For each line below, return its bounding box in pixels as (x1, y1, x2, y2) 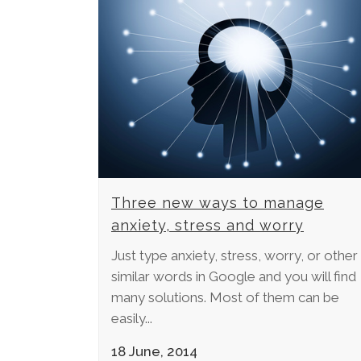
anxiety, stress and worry (111, 217, 304, 234)
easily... (111, 310, 152, 327)
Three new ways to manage (111, 194, 324, 212)
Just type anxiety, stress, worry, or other (111, 247, 358, 264)
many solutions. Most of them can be (111, 289, 339, 306)
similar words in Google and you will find (111, 268, 356, 285)
